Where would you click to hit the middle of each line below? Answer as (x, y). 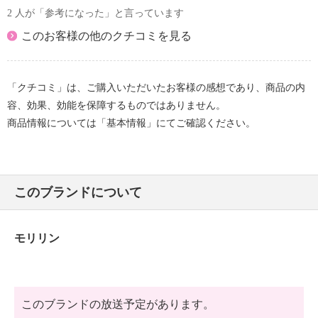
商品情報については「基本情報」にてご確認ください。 (131, 123)
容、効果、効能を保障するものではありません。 (116, 105)
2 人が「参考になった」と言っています (95, 13)
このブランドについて (78, 192)
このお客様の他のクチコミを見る (106, 36)
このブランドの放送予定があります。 (118, 304)
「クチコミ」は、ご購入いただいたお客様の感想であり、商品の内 (156, 88)
